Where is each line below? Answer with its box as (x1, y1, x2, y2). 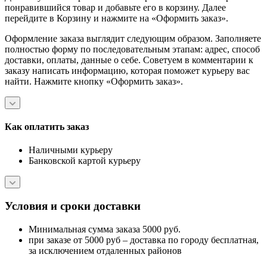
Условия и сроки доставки (5, 200, 141, 213)
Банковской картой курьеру (29, 156, 141, 166)
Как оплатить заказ (5, 122, 89, 132)
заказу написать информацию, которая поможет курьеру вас (5, 65, 250, 76)
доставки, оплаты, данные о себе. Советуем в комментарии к (5, 54, 253, 65)
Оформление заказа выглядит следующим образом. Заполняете (5, 33, 261, 44)
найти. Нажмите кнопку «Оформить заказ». (5, 76, 183, 86)
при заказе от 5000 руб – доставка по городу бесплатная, (29, 234, 259, 245)
